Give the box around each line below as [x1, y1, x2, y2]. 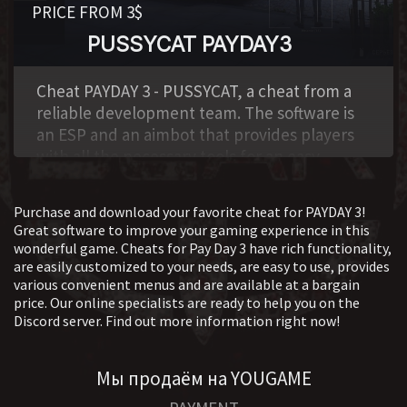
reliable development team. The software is [36, 102, 354, 124]
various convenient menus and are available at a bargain [14, 275, 360, 293]
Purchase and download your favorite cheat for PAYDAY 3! [14, 203, 365, 221]
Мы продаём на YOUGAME [95, 366, 312, 391]
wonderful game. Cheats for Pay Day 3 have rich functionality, [14, 239, 392, 257]
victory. [36, 167, 89, 189]
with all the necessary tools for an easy [36, 145, 320, 167]
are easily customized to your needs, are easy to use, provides [14, 257, 390, 275]
